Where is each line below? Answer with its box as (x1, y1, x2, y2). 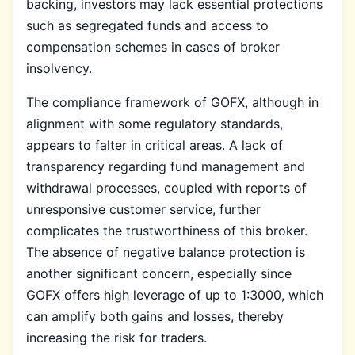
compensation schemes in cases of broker (26, 38, 280, 55)
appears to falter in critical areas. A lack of (26, 136, 283, 153)
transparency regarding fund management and (26, 158, 305, 174)
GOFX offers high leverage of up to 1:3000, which (26, 286, 323, 303)
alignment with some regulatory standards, (26, 115, 283, 132)
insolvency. (26, 59, 92, 76)
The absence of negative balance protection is (26, 243, 305, 260)
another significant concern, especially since (26, 265, 292, 281)
